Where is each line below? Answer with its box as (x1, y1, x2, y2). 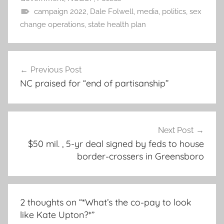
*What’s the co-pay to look (82, 196, 191, 208)
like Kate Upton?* (20, 209, 91, 221)
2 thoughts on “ (20, 196, 82, 208)
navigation (7, 70, 73, 85)
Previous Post (30, 65, 81, 75)
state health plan (88, 20, 146, 29)
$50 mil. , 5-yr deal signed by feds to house (28, 137, 204, 149)
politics (161, 7, 186, 16)
